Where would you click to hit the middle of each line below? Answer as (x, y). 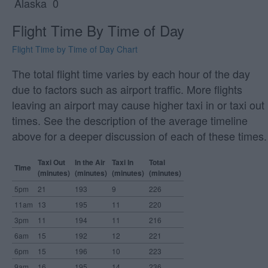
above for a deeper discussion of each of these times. (139, 136)
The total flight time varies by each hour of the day (131, 74)
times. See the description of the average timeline (130, 121)
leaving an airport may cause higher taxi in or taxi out (138, 105)
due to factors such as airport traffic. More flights (127, 89)
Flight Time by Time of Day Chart (75, 49)
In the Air (90, 162)
